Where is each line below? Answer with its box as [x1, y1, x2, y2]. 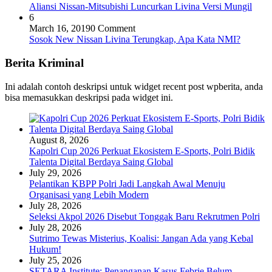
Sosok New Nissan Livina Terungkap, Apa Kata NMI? [29, 34, 240, 45]
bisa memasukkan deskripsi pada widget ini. [5, 92, 173, 103]
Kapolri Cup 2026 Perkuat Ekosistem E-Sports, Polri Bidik [29, 145, 255, 156]
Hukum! [29, 243, 61, 254]
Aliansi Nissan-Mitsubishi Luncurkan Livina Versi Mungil [29, 1, 252, 12]
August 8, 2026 [29, 134, 89, 145]
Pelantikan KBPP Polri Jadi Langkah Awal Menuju [29, 178, 225, 189]
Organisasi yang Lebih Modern [29, 189, 149, 200]
